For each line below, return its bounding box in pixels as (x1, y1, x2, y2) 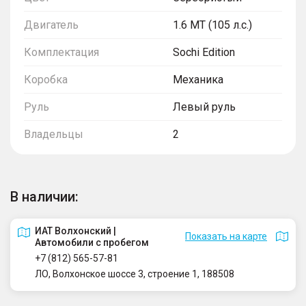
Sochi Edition (173, 45, 235, 59)
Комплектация (24, 45, 99, 59)
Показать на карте (185, 231, 267, 242)
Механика (173, 72, 223, 86)
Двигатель (24, 18, 79, 31)
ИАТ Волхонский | (35, 225, 116, 236)
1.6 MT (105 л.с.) (173, 18, 252, 31)
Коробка (24, 72, 68, 86)
